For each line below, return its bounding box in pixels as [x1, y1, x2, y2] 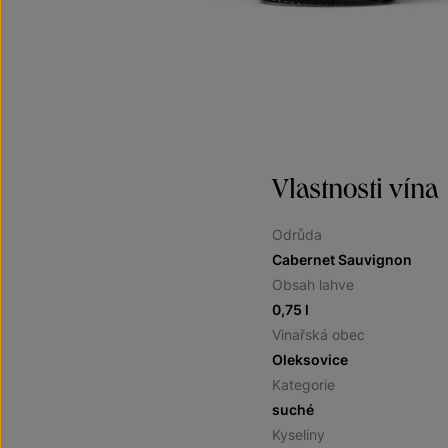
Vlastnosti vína [272, 171, 438, 204]
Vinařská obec [272, 326, 365, 343]
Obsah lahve [272, 276, 354, 293]
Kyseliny [272, 426, 325, 443]
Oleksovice [272, 351, 348, 368]
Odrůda [272, 226, 322, 243]
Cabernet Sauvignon [272, 251, 412, 268]
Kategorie [272, 376, 335, 393]
